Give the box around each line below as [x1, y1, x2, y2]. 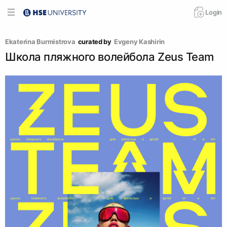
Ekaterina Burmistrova [5, 37, 75, 46]
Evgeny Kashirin [113, 37, 165, 46]
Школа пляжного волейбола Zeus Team [5, 50, 214, 63]
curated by [78, 37, 111, 46]
